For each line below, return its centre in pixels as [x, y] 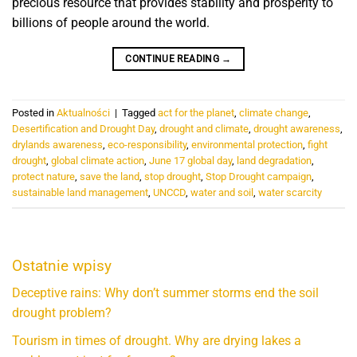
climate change [274, 113]
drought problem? [62, 313]
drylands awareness [57, 145]
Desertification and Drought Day [83, 129]
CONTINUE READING [174, 59]
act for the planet [196, 113]
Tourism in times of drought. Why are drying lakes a [157, 340]
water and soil [222, 193]
